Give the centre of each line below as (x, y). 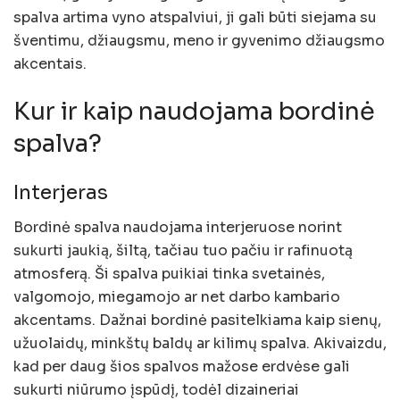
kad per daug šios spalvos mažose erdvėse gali (182, 366)
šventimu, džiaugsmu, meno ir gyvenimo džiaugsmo (199, 40)
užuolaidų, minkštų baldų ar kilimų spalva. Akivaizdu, (200, 343)
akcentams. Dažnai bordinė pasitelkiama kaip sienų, (197, 320)
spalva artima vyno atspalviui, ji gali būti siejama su (195, 17)
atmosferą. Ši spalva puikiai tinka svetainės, (169, 273)
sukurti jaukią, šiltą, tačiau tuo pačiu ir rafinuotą (183, 250)
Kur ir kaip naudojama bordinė (194, 112)
